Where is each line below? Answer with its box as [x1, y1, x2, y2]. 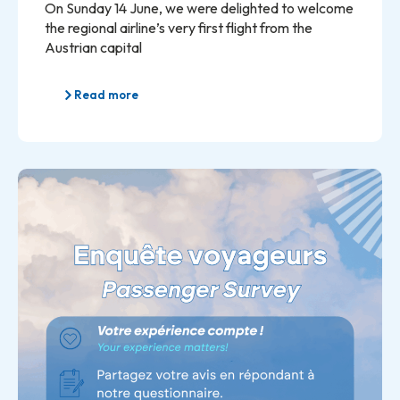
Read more [74, 87, 138, 102]
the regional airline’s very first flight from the [45, 18, 312, 37]
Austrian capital [45, 37, 142, 56]
